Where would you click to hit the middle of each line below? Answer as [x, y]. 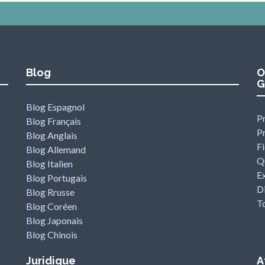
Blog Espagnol [55, 107]
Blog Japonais [54, 220]
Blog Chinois [52, 235]
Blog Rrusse [50, 192]
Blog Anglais [52, 135]
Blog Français [54, 121]
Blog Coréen [51, 206]
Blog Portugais [56, 178]
